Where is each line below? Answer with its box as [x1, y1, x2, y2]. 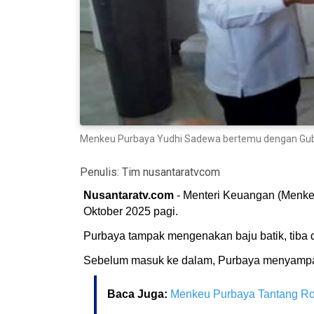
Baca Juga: [107, 287, 170, 300]
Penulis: [80, 165, 122, 179]
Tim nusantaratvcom [122, 165, 220, 179]
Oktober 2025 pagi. [83, 205, 178, 217]
